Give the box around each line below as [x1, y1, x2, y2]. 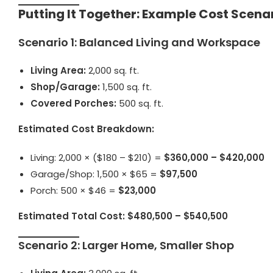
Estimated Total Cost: [18, 209, 125, 222]
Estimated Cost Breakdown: [18, 122, 154, 135]
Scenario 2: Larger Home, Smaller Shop [18, 237, 234, 253]
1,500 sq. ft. [100, 80, 152, 93]
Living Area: [30, 63, 86, 77]
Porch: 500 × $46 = [30, 183, 118, 197]
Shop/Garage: [30, 80, 100, 93]
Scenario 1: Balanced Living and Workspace [18, 34, 260, 50]
